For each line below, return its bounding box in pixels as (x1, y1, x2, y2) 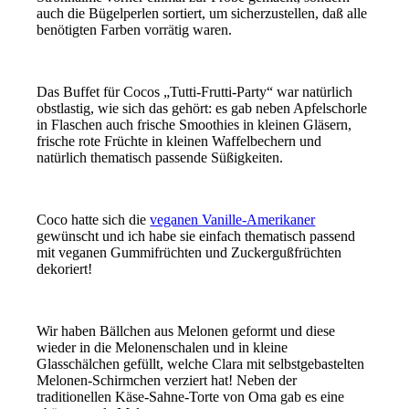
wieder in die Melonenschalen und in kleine (37, 339, 288, 355)
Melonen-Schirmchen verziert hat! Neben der (37, 372, 298, 388)
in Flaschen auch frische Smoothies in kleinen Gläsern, (37, 116, 352, 132)
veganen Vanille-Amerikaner (150, 211, 316, 227)
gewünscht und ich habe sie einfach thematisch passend (37, 227, 356, 244)
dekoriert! (37, 260, 93, 277)
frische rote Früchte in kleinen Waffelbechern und (37, 132, 322, 149)
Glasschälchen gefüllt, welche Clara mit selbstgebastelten (37, 355, 365, 372)
